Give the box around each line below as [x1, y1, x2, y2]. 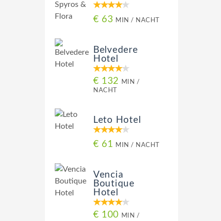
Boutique [93, 179, 135, 188]
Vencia [93, 170, 123, 180]
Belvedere [93, 45, 138, 55]
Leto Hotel [93, 115, 141, 125]
